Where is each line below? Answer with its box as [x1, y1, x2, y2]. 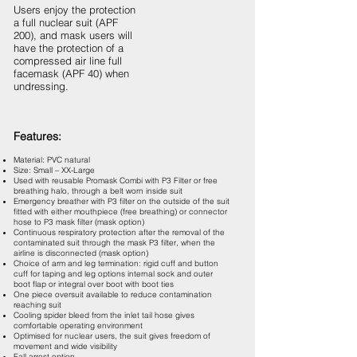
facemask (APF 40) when [14, 67, 129, 80]
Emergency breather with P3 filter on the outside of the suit [14, 196, 229, 206]
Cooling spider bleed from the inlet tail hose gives [14, 310, 194, 320]
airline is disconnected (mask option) [14, 248, 151, 258]
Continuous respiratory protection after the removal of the [14, 227, 225, 237]
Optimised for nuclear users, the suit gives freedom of [14, 331, 210, 341]
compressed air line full [14, 54, 122, 67]
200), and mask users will [14, 29, 132, 41]
